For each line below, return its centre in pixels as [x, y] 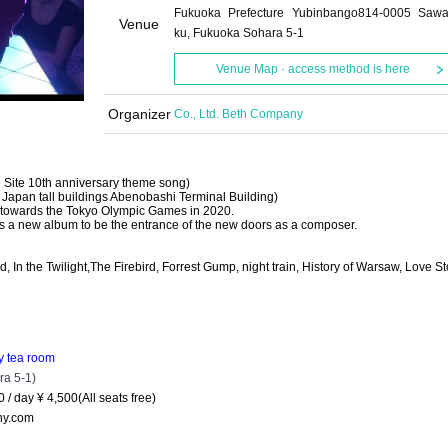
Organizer [139, 114]
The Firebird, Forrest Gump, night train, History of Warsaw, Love [261, 267]
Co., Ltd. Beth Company [238, 114]
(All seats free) [117, 398]
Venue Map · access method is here [312, 69]
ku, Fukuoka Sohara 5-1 [239, 33]
